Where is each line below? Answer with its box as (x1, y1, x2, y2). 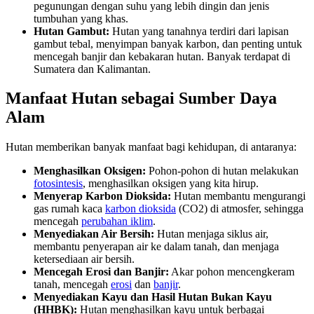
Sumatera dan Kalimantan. (34, 62, 151, 75)
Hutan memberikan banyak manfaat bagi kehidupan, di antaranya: (6, 141, 296, 153)
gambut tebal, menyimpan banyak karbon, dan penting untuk (34, 37, 302, 50)
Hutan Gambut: (34, 25, 109, 37)
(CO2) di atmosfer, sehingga (176, 203, 303, 215)
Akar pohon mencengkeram (169, 266, 294, 278)
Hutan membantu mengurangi (171, 190, 306, 203)
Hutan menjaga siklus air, (154, 228, 268, 240)
